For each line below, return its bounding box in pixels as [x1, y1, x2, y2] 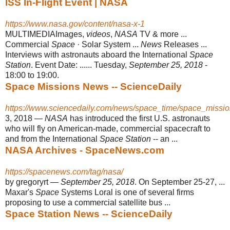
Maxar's [5, 187, 35, 197]
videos [86, 29, 110, 39]
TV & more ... [138, 29, 187, 39]
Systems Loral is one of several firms [59, 187, 194, 197]
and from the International [5, 134, 100, 143]
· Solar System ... [75, 40, 141, 49]
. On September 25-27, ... [135, 177, 225, 186]
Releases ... [162, 40, 207, 49]
